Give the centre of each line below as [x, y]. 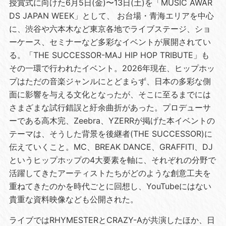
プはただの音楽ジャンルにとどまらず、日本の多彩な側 [110, 81]
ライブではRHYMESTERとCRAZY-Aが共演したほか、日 [112, 220]
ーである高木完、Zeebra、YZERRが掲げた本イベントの [112, 120]
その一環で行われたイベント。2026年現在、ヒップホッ [112, 68]
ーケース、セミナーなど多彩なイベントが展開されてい [110, 42]
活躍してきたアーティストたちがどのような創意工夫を [110, 173]
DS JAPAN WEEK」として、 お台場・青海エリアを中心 [111, 15]
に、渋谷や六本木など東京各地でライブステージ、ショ [110, 29]
